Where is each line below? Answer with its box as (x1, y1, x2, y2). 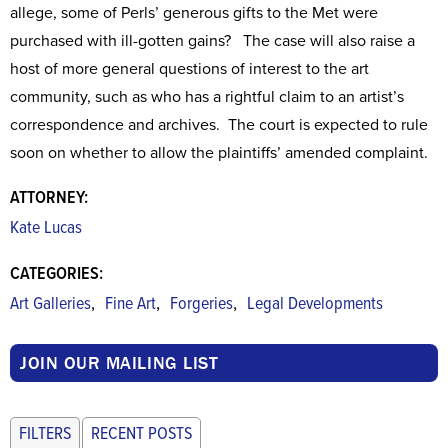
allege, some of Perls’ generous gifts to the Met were (10, 3, 378, 23)
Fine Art (105, 293, 156, 316)
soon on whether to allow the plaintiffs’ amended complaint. (10, 143, 428, 163)
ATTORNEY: (10, 187, 88, 210)
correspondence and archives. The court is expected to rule (10, 115, 428, 135)
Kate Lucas (10, 217, 82, 240)
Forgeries (170, 293, 233, 316)
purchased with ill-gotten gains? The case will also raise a (10, 31, 415, 51)
